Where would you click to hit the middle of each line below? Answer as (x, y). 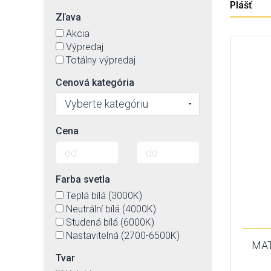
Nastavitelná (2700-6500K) (123, 236)
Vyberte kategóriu (106, 104)
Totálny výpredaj (101, 60)
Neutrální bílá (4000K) (111, 209)
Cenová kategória (95, 83)
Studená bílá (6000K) (110, 222)
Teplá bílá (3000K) (104, 196)
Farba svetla (83, 179)
